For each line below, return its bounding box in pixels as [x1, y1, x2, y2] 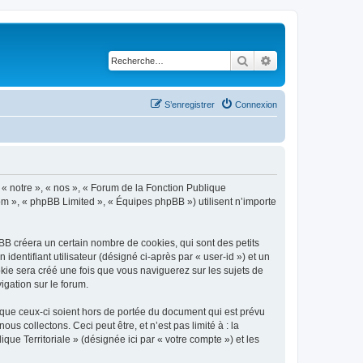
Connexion [235, 99, 277, 109]
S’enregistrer [164, 99, 215, 109]
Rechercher [249, 53, 305, 67]
